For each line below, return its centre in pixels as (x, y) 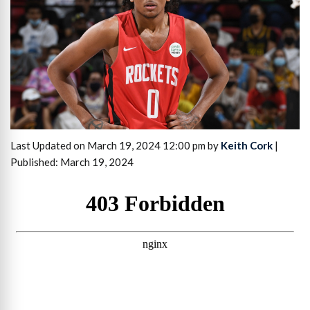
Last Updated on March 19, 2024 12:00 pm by (116, 146)
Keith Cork (247, 146)
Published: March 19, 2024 (72, 162)
